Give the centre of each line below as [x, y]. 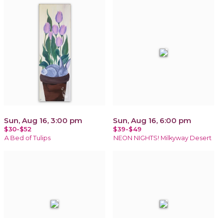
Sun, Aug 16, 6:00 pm [152, 120]
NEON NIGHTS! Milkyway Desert [163, 138]
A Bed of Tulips [27, 138]
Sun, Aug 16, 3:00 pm [43, 120]
